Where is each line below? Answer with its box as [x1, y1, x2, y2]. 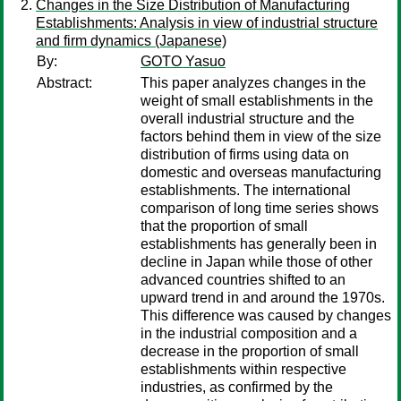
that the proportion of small [141, 218, 308, 234]
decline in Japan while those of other [141, 254, 372, 269]
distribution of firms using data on [141, 147, 349, 162]
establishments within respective [141, 362, 346, 377]
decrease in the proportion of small [141, 344, 359, 359]
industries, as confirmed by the [141, 380, 333, 395]
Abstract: [37, 75, 92, 90]
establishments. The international [141, 183, 351, 198]
